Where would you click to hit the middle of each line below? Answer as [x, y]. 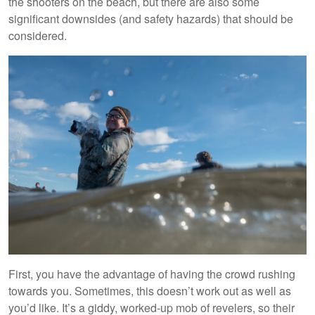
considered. [38, 35]
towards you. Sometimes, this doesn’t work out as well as [150, 290]
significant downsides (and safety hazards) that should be [151, 18]
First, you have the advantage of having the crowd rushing [152, 274]
